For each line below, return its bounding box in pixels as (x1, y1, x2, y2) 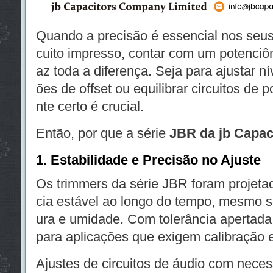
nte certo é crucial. (35, 99, 144, 114)
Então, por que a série (35, 126, 169, 141)
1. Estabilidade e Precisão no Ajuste (35, 152, 261, 168)
